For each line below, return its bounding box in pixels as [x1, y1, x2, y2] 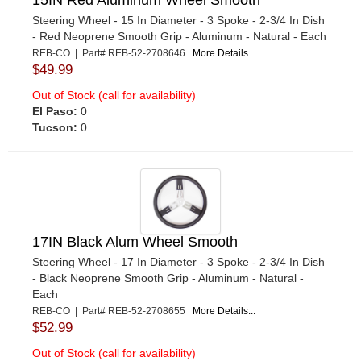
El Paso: [32, 104, 77, 118]
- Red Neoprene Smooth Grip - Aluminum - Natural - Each [32, 29, 326, 43]
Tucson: [32, 120, 77, 134]
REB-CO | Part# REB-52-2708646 [32, 47, 193, 59]
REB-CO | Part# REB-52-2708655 [32, 305, 193, 317]
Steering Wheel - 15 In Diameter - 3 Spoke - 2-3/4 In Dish [32, 13, 325, 27]
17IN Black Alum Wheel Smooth [32, 233, 238, 250]
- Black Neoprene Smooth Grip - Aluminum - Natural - [32, 271, 304, 284]
